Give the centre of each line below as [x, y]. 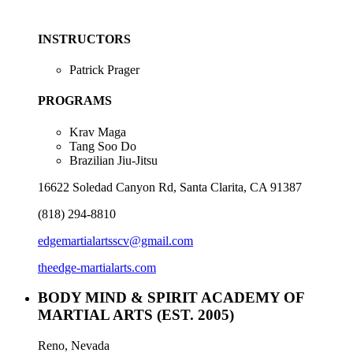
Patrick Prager [104, 70]
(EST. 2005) [195, 315]
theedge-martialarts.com [97, 267]
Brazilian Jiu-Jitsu [113, 160]
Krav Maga [98, 132]
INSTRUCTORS [84, 39]
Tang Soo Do [103, 146]
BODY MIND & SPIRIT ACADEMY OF [171, 298]
